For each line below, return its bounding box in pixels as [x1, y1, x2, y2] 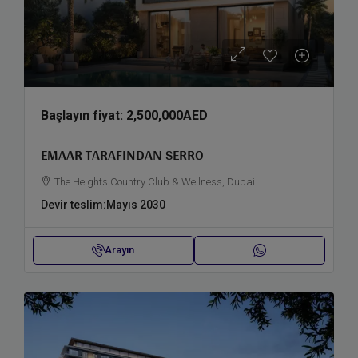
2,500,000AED [126, 108, 208, 124]
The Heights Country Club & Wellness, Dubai [54, 176, 255, 189]
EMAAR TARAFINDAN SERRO [41, 141, 204, 169]
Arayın [105, 244, 135, 257]
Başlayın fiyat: [41, 108, 126, 124]
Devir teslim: [41, 198, 106, 212]
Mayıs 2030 [106, 198, 165, 212]
